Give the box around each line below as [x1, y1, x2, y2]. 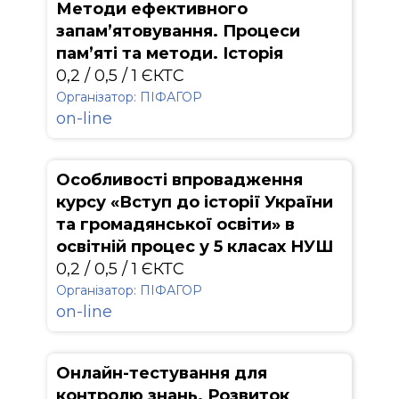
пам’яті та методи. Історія [56, 44, 283, 63]
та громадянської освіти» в [56, 215, 295, 234]
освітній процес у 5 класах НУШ [56, 237, 333, 256]
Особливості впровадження [56, 170, 303, 190]
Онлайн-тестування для [56, 363, 267, 383]
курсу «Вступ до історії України [56, 192, 333, 212]
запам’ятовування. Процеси [56, 21, 300, 41]
